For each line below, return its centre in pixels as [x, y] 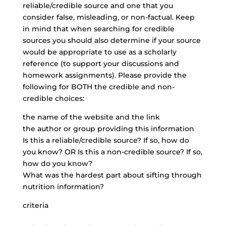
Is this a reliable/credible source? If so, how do [106, 140]
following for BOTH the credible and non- [98, 87]
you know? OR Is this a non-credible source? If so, [112, 152]
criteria [35, 205]
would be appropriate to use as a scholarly [99, 52]
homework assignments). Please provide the [104, 75]
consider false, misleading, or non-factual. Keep [108, 17]
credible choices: [53, 98]
